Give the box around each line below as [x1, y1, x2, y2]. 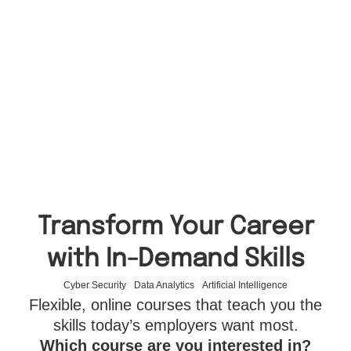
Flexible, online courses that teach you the [29, 296, 322, 314]
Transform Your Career [37, 214, 314, 241]
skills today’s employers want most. [52, 317, 299, 335]
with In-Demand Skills [46, 246, 305, 273]
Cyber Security [63, 279, 127, 291]
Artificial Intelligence [201, 279, 288, 291]
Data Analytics [134, 279, 194, 291]
